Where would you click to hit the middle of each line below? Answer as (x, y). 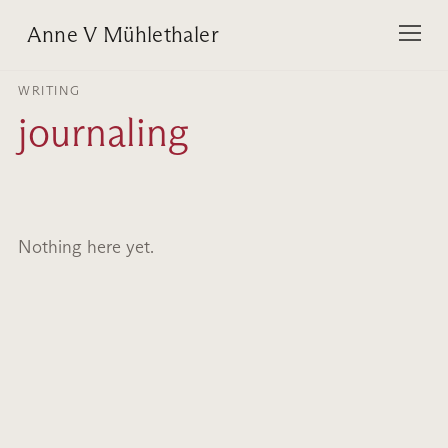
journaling (103, 132)
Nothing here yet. (86, 247)
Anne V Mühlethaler (123, 34)
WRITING (49, 90)
